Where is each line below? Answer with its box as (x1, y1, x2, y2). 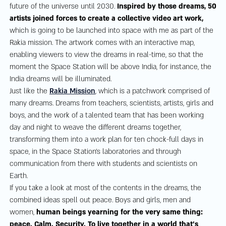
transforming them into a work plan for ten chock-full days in (10, 135, 204, 145)
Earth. (10, 171, 28, 181)
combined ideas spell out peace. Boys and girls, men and (10, 195, 191, 205)
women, (10, 207, 37, 217)
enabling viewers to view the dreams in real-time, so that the (10, 50, 204, 60)
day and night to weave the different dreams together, (10, 123, 182, 133)
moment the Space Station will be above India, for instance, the (10, 62, 212, 72)
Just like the (10, 86, 50, 96)
